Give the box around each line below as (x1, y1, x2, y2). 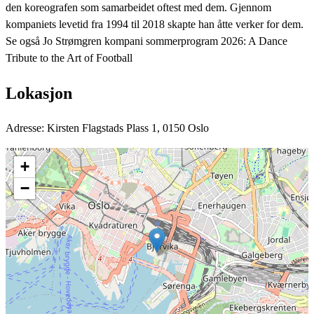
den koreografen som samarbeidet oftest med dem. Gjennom (6, 1, 271, 14)
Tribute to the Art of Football (6, 52, 132, 64)
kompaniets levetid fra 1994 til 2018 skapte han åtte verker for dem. (6, 18, 303, 31)
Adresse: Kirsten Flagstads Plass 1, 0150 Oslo (6, 121, 209, 134)
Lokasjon (6, 84, 72, 103)
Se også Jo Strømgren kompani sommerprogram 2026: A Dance (6, 35, 287, 48)
